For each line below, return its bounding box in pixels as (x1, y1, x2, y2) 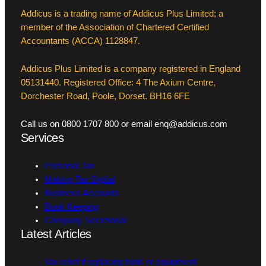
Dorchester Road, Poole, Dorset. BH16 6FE (20, 91, 190, 102)
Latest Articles (20, 227, 91, 241)
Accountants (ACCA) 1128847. (20, 36, 140, 46)
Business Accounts (44, 188, 119, 198)
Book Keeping (44, 202, 99, 212)
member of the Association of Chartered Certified (20, 23, 209, 33)
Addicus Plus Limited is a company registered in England (20, 64, 240, 74)
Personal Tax (44, 161, 95, 171)
